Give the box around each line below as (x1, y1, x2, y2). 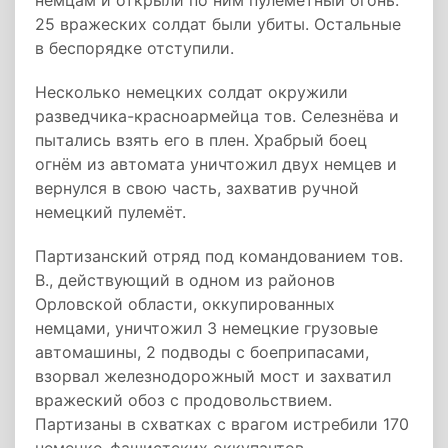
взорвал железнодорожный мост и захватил (35, 366, 391, 386)
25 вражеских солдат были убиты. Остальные (35, 14, 401, 34)
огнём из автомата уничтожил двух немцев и (35, 154, 397, 174)
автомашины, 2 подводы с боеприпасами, (35, 342, 369, 362)
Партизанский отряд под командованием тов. (35, 246, 403, 266)
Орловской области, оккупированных (35, 294, 335, 314)
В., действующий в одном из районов (35, 270, 335, 290)
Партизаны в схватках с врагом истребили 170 (35, 414, 409, 434)
